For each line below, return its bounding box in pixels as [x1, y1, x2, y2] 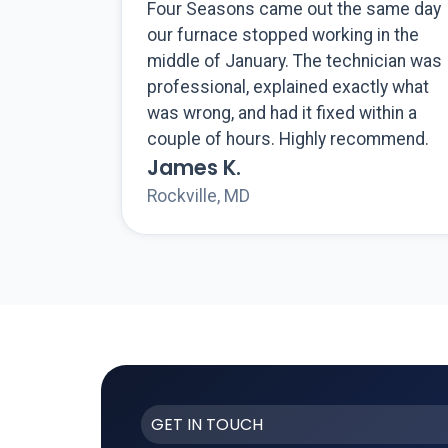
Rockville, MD [146, 186, 250, 207]
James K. [146, 153, 241, 183]
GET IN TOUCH [150, 413, 263, 437]
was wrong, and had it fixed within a [146, 103, 417, 124]
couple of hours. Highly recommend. [146, 129, 429, 150]
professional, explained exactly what [146, 77, 429, 98]
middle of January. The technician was [146, 51, 442, 72]
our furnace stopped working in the [146, 25, 419, 46]
